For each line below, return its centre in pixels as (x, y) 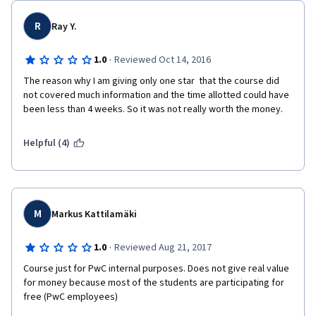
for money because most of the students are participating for (154, 283)
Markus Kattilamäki (95, 214)
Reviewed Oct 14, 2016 (162, 60)
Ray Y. (64, 27)
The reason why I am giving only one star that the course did (151, 81)
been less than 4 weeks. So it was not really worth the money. (155, 109)
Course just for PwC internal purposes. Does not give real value (156, 269)
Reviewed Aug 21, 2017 (163, 248)
